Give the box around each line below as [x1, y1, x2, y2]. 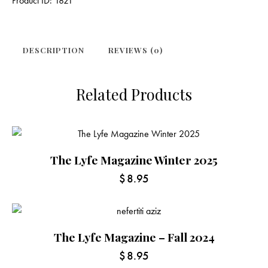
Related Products [75, 83, 192, 104]
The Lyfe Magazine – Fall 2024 [53, 229, 215, 245]
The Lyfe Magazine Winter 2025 [50, 151, 218, 167]
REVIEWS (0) [108, 45, 163, 56]
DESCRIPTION [23, 45, 84, 56]
